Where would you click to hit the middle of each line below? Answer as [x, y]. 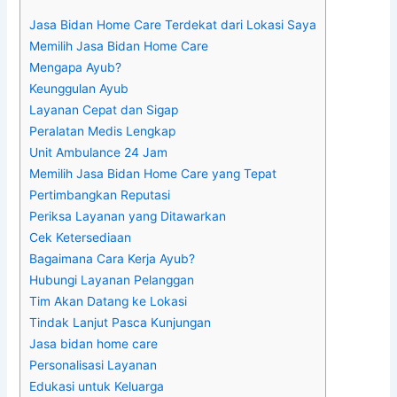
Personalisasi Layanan [93, 365]
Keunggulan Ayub [79, 88]
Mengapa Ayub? [76, 67]
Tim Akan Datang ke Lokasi [109, 301]
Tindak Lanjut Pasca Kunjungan [121, 322]
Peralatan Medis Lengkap [103, 131]
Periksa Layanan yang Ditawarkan [128, 216]
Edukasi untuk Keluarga [97, 386]
